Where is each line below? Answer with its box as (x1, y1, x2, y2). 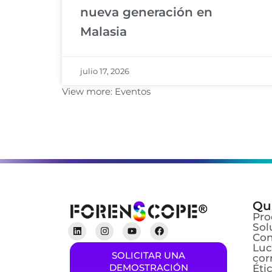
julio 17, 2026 (80, 66, 129, 76)
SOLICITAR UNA (112, 249, 185, 261)
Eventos (115, 85, 151, 97)
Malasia (80, 24, 127, 39)
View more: (62, 85, 112, 97)
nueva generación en (80, 4, 212, 19)
